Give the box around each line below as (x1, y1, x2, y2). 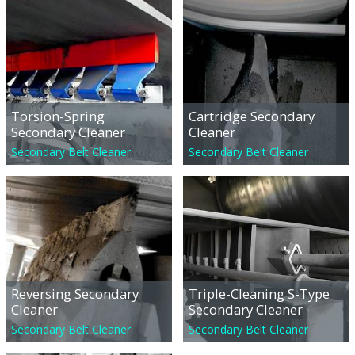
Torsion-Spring (11, 107, 105, 126)
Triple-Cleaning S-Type (189, 284, 330, 303)
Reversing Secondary (11, 284, 139, 303)
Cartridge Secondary (189, 107, 315, 126)
